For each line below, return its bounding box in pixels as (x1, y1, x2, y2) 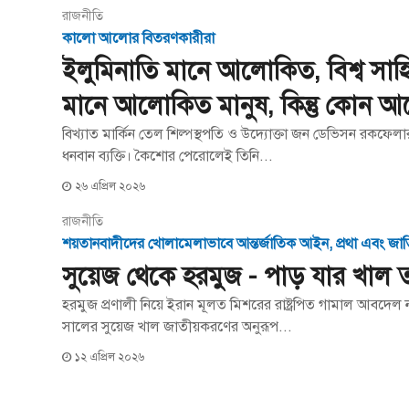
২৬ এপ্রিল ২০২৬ (75, 179, 146, 193)
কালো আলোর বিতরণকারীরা (62, 28, 215, 47)
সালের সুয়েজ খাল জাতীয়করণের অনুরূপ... (62, 317, 293, 336)
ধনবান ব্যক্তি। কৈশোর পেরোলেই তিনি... (62, 146, 274, 165)
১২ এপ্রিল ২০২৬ (75, 350, 145, 363)
